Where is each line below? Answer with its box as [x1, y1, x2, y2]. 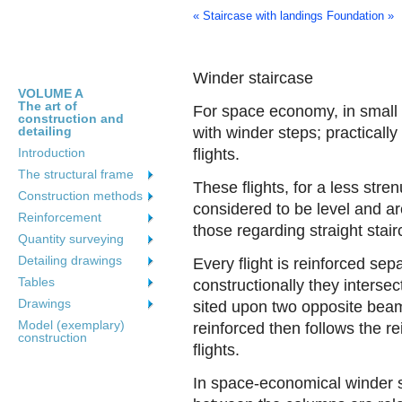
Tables [18, 275, 55, 289]
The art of [18, 99, 77, 113]
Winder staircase [193, 69, 313, 87]
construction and [18, 111, 124, 126]
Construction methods [18, 188, 143, 203]
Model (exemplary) [18, 318, 125, 332]
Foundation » [327, 9, 394, 22]
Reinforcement [18, 210, 101, 224]
